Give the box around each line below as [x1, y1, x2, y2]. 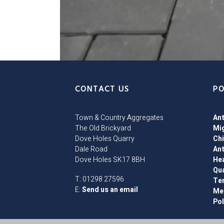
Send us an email [82, 184, 138, 195]
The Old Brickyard [75, 123, 131, 134]
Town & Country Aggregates [75, 112, 163, 123]
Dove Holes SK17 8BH [75, 154, 145, 165]
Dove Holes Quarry [75, 133, 134, 144]
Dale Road [75, 144, 107, 155]
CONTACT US [75, 83, 129, 96]
